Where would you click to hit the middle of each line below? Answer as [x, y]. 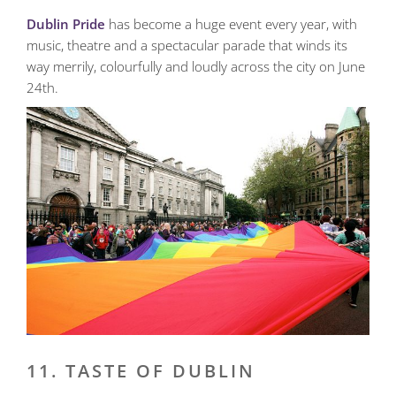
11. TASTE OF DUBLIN [141, 371]
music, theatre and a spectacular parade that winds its [187, 45]
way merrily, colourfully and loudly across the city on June [196, 66]
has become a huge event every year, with [231, 23]
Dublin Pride [66, 23]
